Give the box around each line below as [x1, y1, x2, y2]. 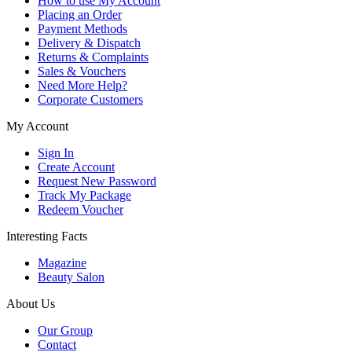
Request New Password [38, 174, 156, 188]
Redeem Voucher [38, 203, 123, 216]
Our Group [38, 324, 93, 337]
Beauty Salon [38, 270, 104, 284]
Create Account [38, 160, 115, 174]
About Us [6, 297, 55, 310]
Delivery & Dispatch [38, 36, 141, 49]
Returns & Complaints [38, 50, 148, 64]
